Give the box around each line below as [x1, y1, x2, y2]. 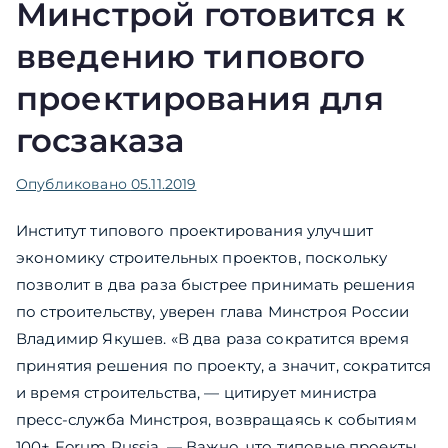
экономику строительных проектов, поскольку [16, 248, 388, 268]
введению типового [16, 37, 366, 77]
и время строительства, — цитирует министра [16, 383, 378, 403]
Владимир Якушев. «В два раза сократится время [16, 329, 409, 349]
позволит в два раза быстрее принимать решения [16, 275, 415, 295]
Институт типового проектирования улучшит [16, 221, 373, 241]
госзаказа [16, 121, 185, 161]
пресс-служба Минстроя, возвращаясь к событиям [16, 410, 417, 430]
